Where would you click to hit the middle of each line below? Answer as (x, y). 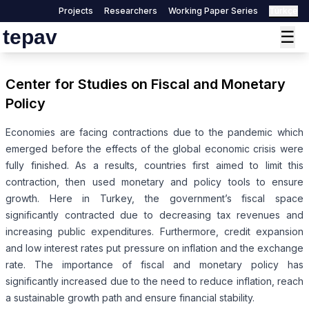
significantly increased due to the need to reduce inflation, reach (154, 281)
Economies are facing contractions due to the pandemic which (154, 132)
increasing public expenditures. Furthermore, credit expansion (154, 231)
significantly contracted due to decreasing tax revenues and (154, 215)
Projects (76, 11)
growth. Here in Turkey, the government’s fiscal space (154, 198)
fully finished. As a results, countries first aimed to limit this (154, 165)
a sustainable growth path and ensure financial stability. (130, 298)
